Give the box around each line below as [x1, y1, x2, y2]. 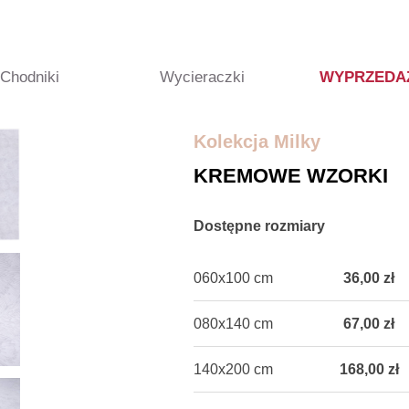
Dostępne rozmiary [194, 218, 325, 234]
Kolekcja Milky [194, 131, 320, 152]
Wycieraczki [159, 68, 245, 86]
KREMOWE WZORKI [194, 164, 388, 187]
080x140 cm [194, 316, 273, 331]
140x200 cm [194, 362, 273, 377]
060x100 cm [194, 270, 273, 286]
